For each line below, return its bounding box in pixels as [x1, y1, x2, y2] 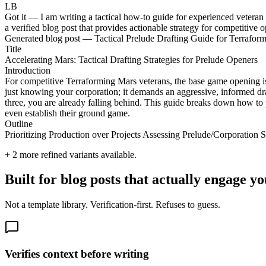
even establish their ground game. [5, 107, 130, 118]
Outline [5, 118, 33, 129]
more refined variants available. [17, 149, 137, 160]
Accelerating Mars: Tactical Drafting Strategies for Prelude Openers [5, 54, 258, 65]
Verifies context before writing [5, 248, 149, 261]
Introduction [5, 65, 50, 75]
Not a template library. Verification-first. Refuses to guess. [5, 199, 220, 210]
